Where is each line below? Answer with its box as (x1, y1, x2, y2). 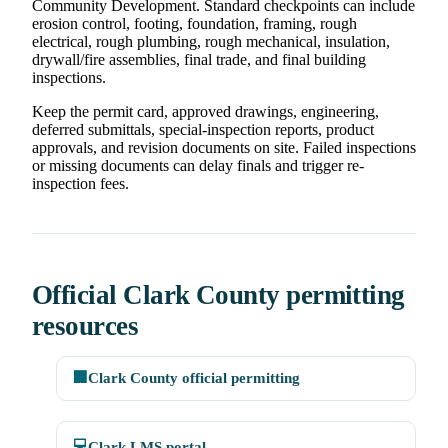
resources (32, 311, 139, 342)
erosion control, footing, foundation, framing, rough (32, 15, 357, 33)
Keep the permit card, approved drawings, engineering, (32, 103, 379, 121)
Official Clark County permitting (32, 280, 405, 311)
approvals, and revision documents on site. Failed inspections (32, 139, 416, 157)
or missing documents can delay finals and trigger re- (32, 157, 364, 175)
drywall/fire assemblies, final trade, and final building (32, 51, 366, 69)
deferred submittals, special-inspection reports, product (32, 121, 374, 139)
